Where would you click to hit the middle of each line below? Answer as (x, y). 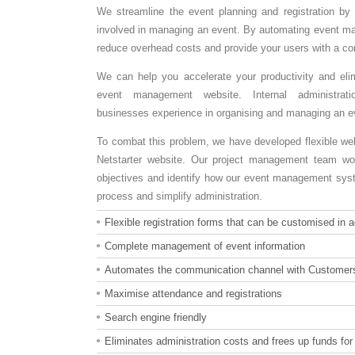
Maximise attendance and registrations (193, 294)
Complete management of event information (205, 246)
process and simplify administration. (179, 196)
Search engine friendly (156, 317)
